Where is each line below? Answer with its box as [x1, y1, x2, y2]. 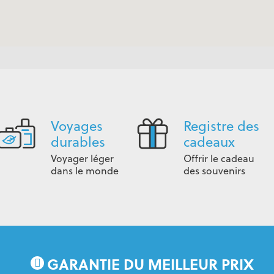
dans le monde [50, 164, 119, 177]
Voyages [50, 116, 103, 135]
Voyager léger [50, 152, 114, 165]
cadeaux [183, 132, 235, 151]
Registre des [183, 116, 260, 135]
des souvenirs [183, 164, 246, 177]
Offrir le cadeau [183, 152, 255, 165]
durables [50, 132, 105, 151]
